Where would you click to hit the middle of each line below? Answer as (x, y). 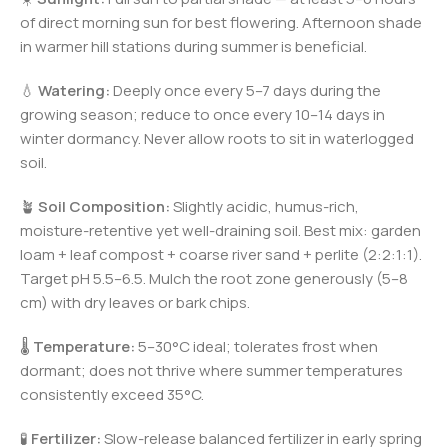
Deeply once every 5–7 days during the (245, 90)
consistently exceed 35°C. (112, 394)
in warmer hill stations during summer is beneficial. (193, 46)
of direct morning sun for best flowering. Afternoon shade (221, 22)
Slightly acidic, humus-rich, (264, 206)
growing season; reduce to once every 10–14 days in (202, 114)
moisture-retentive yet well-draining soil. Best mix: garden (220, 230)
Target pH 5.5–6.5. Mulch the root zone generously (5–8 (214, 278)
